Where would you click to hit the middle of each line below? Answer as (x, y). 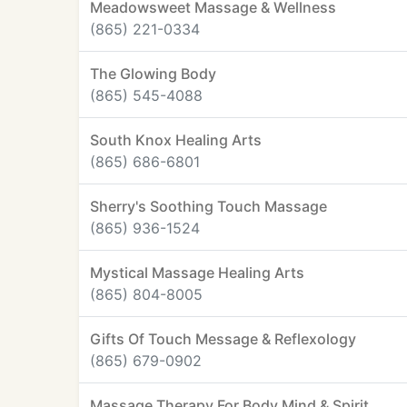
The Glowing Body (153, 74)
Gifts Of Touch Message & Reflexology (223, 339)
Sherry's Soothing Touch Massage (208, 206)
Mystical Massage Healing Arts (197, 273)
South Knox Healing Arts (176, 140)
